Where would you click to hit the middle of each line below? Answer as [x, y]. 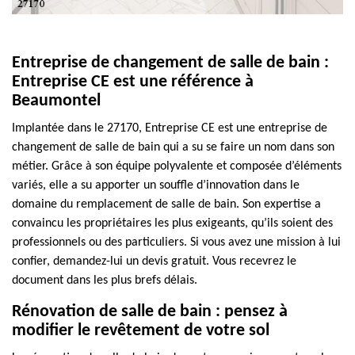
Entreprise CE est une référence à [133, 82]
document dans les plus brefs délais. [105, 281]
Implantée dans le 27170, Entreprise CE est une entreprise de [170, 128]
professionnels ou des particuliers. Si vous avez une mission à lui [176, 242]
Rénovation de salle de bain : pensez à [150, 312]
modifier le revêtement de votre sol [141, 331]
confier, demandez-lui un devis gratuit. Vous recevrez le [154, 261]
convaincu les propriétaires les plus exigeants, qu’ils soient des [172, 223]
